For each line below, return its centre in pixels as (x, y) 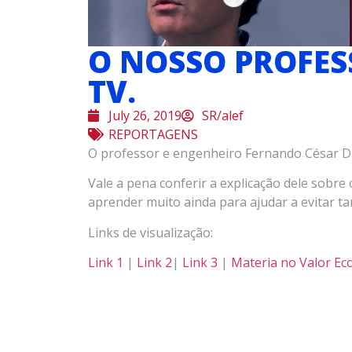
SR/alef (223, 116)
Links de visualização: (150, 232)
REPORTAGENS (153, 135)
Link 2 (154, 263)
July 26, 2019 (145, 116)
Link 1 (106, 263)
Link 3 (200, 263)
